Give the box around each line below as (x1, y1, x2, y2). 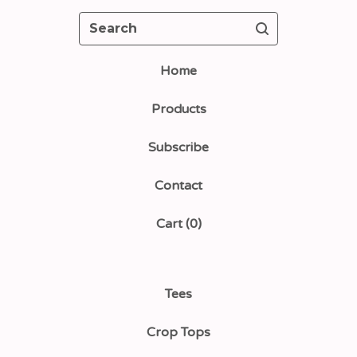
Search (78, 13, 120, 29)
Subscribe (148, 139, 209, 156)
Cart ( (155, 216, 190, 233)
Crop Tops (147, 324, 210, 341)
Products (151, 101, 206, 118)
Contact (155, 178, 202, 194)
